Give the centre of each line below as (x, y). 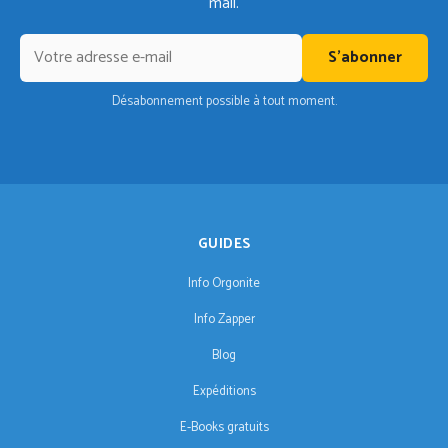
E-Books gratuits (224, 428)
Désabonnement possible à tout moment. (224, 101)
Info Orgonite (224, 284)
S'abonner (365, 57)
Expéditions (224, 392)
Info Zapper (224, 320)
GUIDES (224, 245)
